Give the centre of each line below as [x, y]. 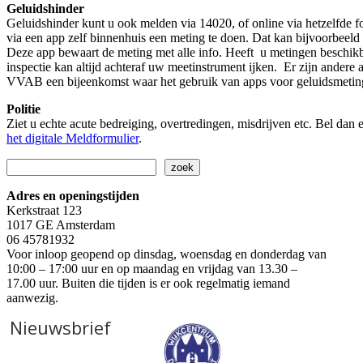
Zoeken [25, 164]
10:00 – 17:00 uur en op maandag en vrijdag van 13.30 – [152, 268]
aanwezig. [32, 297]
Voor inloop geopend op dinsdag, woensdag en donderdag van [167, 254]
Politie [23, 109]
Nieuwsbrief [60, 327]
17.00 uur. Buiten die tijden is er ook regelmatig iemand [148, 283]
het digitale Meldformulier [73, 138]
